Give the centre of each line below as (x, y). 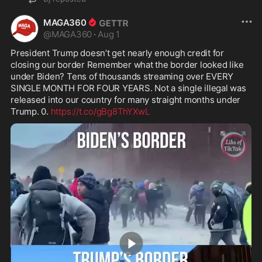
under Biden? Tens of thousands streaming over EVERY (122, 76)
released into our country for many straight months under (126, 99)
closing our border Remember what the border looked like (127, 64)
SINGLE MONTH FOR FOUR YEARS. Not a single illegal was (128, 88)
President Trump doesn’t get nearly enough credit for (118, 53)
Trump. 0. (31, 111)
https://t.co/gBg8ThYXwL (100, 111)
